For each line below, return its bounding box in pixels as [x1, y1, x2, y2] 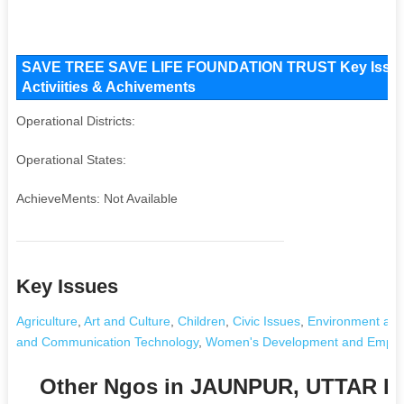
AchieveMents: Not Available [15, 190, 178, 206]
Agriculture [15, 313, 78, 328]
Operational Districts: [15, 113, 135, 128]
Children [177, 313, 225, 328]
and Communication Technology [15, 334, 198, 349]
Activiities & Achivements [21, 78, 196, 95]
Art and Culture [83, 313, 170, 328]
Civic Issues [232, 313, 300, 328]
